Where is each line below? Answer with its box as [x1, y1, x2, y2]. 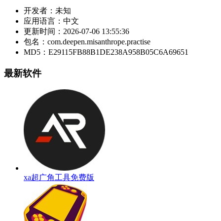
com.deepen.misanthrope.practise [47, 37, 150, 46]
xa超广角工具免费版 [24, 173, 94, 182]
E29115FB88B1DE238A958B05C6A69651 [48, 48, 188, 57]
